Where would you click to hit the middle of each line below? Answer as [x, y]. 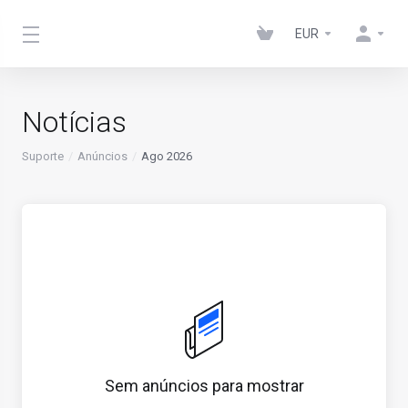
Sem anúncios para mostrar [204, 386]
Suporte [43, 156]
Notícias [74, 122]
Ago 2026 [167, 156]
